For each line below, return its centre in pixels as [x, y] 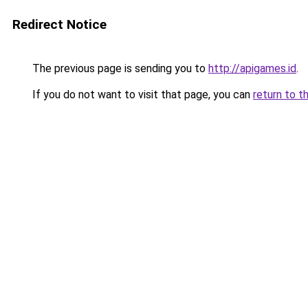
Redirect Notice [59, 24]
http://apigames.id [252, 68]
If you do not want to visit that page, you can [141, 95]
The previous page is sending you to [119, 68]
